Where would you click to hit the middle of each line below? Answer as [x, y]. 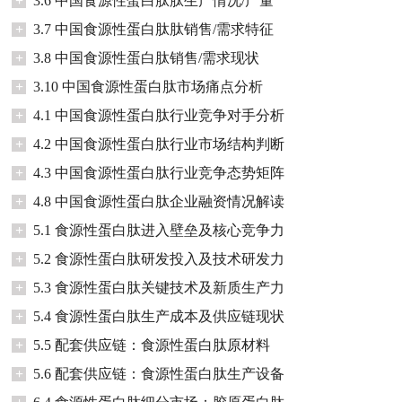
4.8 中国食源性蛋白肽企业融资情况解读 [159, 201]
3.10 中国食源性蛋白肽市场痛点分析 [149, 86]
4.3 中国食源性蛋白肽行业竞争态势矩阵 [159, 172]
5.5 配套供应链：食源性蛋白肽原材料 [152, 345]
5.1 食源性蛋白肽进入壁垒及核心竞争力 [159, 230]
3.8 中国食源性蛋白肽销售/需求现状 [147, 57]
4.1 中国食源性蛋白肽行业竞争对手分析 [159, 115]
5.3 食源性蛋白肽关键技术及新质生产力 [159, 287]
